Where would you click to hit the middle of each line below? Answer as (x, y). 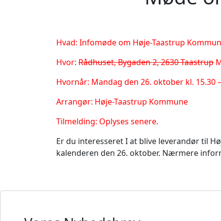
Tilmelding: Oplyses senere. (107, 121)
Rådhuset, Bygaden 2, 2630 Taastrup (146, 62)
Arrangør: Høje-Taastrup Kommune (122, 101)
